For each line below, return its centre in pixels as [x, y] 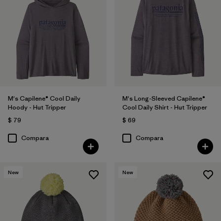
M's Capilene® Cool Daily [44, 99]
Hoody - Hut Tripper [37, 108]
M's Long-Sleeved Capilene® [164, 99]
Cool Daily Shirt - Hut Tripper [165, 108]
